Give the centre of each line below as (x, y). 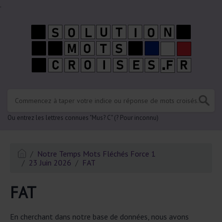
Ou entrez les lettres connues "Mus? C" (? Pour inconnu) (83, 118)
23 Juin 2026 (50, 163)
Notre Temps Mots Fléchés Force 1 (97, 154)
